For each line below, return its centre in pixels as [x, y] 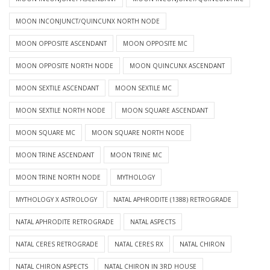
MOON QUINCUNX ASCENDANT [177, 66]
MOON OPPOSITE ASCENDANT [61, 44]
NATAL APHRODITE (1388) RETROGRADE [172, 200]
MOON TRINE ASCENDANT [55, 155]
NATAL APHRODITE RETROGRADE [65, 222]
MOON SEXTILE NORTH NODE [61, 111]
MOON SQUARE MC [46, 133]
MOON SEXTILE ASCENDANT [57, 88]
